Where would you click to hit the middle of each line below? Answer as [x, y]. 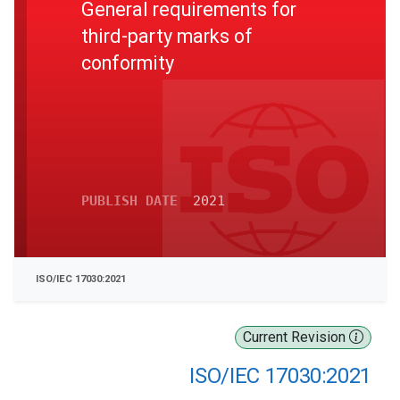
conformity [128, 62]
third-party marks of [167, 36]
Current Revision [296, 337]
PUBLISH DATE [129, 201]
